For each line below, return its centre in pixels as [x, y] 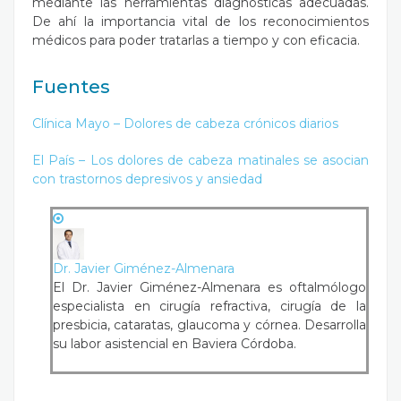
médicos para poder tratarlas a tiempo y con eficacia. [196, 40]
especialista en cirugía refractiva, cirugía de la [209, 306]
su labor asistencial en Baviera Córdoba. [175, 343]
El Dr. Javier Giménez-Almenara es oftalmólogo [209, 287]
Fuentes [71, 86]
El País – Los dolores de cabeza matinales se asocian [200, 160]
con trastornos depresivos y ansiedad [147, 179]
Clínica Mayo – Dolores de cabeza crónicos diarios [185, 123]
